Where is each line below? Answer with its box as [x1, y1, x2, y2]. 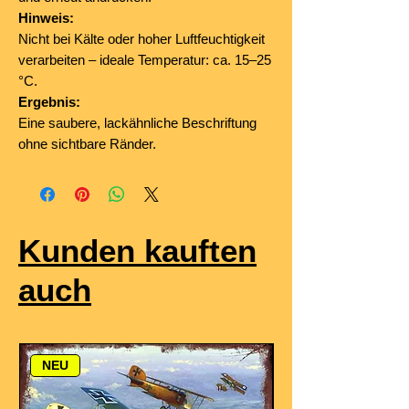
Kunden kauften [18, 233, 257, 269]
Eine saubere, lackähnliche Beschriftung [18, 115, 257, 131]
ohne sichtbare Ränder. [18, 136, 156, 152]
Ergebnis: [18, 94, 80, 110]
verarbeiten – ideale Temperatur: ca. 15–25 [18, 52, 271, 68]
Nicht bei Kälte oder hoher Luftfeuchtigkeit [18, 31, 265, 47]
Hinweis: [18, 10, 74, 26]
